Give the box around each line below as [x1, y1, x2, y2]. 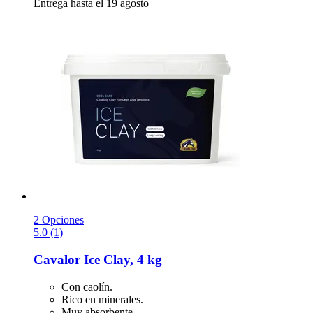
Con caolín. [61, 280, 112, 293]
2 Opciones [34, 214, 84, 226]
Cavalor [34, 252, 80, 267]
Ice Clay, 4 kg [80, 252, 162, 267]
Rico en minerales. [61, 293, 143, 305]
